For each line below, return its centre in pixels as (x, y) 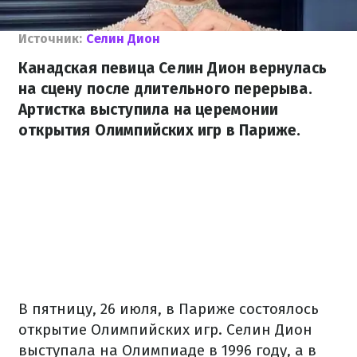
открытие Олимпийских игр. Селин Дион (165, 330)
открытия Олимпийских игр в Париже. (160, 130)
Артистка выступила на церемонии (148, 110)
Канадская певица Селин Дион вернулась (173, 68)
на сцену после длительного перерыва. (165, 89)
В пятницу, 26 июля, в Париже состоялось (169, 309)
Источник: (50, 39)
